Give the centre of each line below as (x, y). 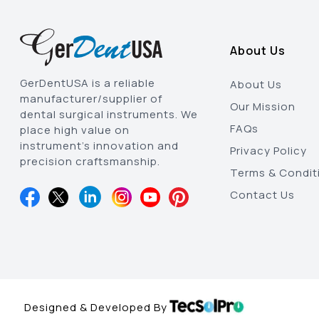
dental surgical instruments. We (109, 114)
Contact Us (262, 195)
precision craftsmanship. (90, 161)
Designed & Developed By (95, 307)
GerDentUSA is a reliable (88, 83)
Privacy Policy (268, 151)
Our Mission (262, 106)
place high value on (75, 130)
